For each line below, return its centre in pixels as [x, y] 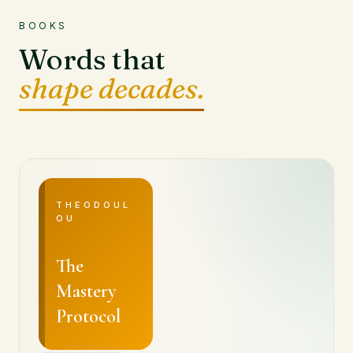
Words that [92, 59]
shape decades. [111, 88]
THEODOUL [93, 205]
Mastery [86, 291]
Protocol [88, 316]
